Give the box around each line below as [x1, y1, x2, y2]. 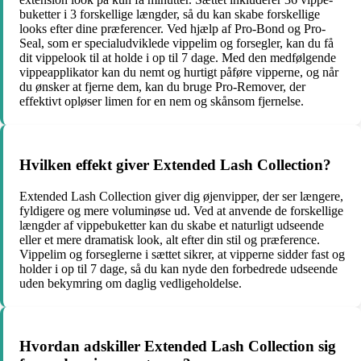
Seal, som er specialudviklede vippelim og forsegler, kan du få [19, 36, 334, 51]
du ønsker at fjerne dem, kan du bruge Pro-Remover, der [19, 80, 305, 94]
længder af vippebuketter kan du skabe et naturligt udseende [19, 218, 324, 232]
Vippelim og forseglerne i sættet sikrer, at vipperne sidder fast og [19, 247, 345, 261]
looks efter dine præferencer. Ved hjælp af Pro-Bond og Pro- [19, 22, 326, 36]
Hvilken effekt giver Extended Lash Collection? [19, 156, 331, 173]
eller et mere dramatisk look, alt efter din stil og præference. [19, 232, 320, 247]
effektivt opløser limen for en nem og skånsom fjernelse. [19, 94, 304, 109]
